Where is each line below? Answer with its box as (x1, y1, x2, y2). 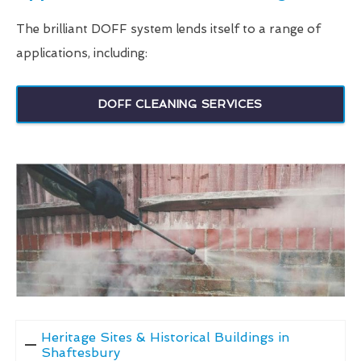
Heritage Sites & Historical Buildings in (40, 330, 289, 346)
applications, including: (16, 45, 147, 60)
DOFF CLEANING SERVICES (98, 97, 263, 110)
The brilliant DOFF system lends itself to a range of (16, 21, 321, 36)
